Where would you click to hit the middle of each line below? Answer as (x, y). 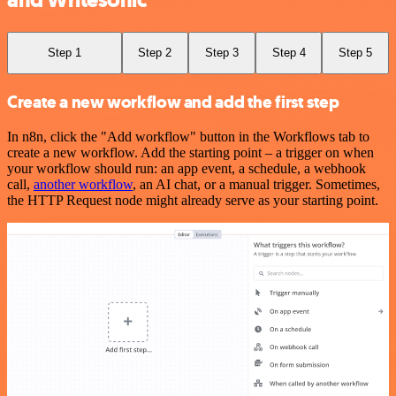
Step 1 (64, 53)
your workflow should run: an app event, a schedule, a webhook (187, 169)
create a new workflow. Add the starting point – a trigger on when (190, 153)
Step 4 (289, 53)
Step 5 (356, 53)
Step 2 (155, 53)
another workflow (83, 185)
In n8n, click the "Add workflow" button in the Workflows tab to (188, 137)
